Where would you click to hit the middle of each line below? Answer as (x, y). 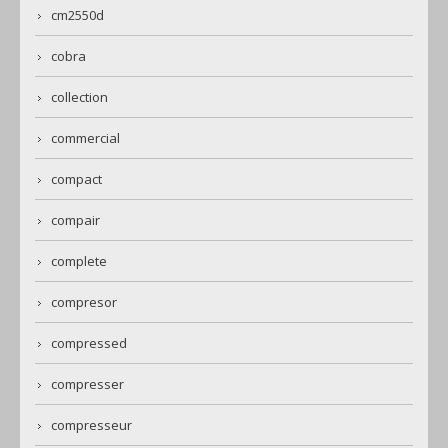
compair (75, 220)
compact (76, 179)
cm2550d (77, 15)
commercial (85, 138)
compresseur (91, 425)
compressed (89, 343)
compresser (87, 384)
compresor (84, 302)
